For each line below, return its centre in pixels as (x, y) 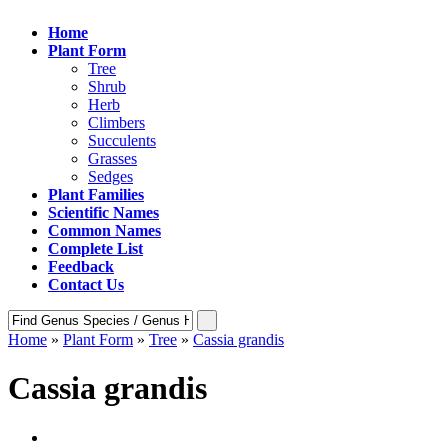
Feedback (81, 266)
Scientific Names (103, 212)
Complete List (95, 248)
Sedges (110, 176)
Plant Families (96, 194)
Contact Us (86, 284)
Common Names (104, 230)
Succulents (122, 140)
